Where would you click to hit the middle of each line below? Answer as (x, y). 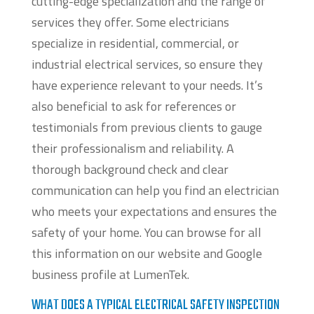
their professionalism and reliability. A (132, 149)
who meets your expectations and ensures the (154, 212)
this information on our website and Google (146, 254)
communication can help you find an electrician (155, 191)
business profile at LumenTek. (110, 275)
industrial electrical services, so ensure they (147, 64)
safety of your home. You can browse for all (146, 233)
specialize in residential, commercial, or (135, 43)
